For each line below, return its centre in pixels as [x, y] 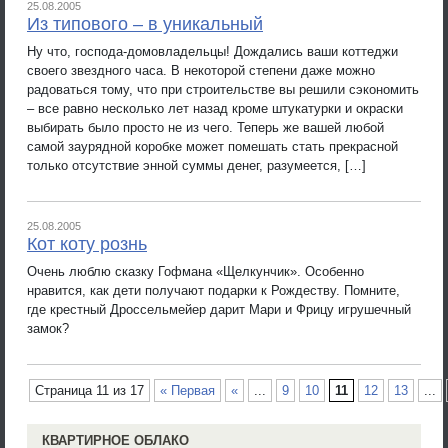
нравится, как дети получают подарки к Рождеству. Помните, [213, 290]
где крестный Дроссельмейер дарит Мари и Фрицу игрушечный [219, 309]
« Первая [187, 390]
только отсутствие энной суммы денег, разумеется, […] [196, 165]
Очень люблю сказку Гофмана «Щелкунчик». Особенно [195, 271]
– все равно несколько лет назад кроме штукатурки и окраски [215, 108]
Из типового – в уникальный [145, 24]
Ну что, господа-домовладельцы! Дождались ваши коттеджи [212, 51]
